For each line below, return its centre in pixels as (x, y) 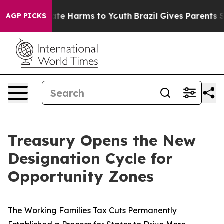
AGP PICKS (26, 16)
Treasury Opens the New (102, 140)
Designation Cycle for (90, 158)
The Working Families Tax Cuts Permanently (92, 210)
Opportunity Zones (81, 176)
